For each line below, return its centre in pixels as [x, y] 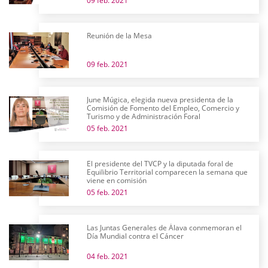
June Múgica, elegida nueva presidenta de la [160, 100]
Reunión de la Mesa [119, 36]
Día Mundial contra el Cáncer [135, 236]
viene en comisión [117, 180]
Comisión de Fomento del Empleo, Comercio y [163, 108]
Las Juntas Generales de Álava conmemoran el [164, 228]
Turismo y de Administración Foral [144, 116]
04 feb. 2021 [107, 256]
